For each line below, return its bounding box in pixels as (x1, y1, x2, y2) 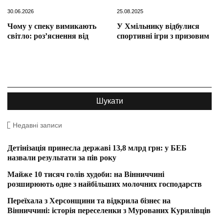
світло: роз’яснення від (7, 32, 88, 41)
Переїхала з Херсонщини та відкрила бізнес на (7, 197, 171, 205)
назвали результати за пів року (7, 153, 116, 162)
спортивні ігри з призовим (117, 32, 209, 41)
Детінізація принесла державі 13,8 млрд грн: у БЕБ (7, 144, 187, 153)
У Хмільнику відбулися (117, 22, 199, 31)
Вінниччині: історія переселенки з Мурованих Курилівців (7, 206, 211, 215)
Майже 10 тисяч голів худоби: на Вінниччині (7, 170, 164, 179)
